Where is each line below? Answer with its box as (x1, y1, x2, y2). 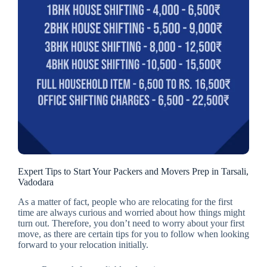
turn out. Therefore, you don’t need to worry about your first (18, 218, 244, 228)
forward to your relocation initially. (18, 239, 148, 250)
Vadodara (18, 177, 54, 188)
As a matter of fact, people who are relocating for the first (18, 196, 232, 207)
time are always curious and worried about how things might (18, 207, 245, 218)
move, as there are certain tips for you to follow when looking (18, 228, 249, 239)
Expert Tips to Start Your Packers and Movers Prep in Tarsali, (18, 166, 249, 177)
